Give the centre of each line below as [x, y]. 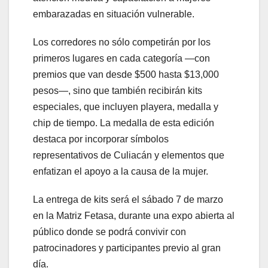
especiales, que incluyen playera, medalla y [126, 107]
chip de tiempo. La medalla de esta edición [124, 123]
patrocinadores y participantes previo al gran [127, 248]
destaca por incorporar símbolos [101, 139]
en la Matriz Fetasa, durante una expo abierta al [134, 216]
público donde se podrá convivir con [109, 232]
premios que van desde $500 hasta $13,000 [126, 75]
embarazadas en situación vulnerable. [114, 14]
